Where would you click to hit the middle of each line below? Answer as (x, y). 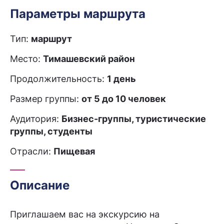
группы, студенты (51, 131)
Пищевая (74, 151)
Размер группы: (46, 99)
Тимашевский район (89, 59)
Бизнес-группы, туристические (134, 119)
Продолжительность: (58, 79)
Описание (40, 185)
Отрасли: (32, 151)
